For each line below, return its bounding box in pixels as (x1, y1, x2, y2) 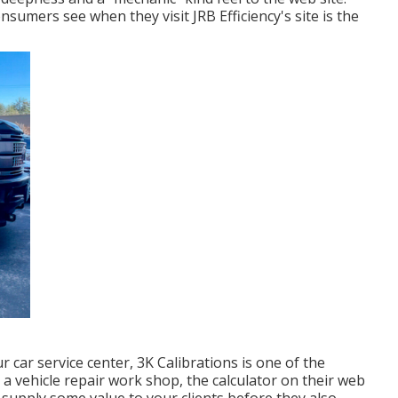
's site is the (281, 6, 359, 26)
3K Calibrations (137, 353, 238, 372)
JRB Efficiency (193, 6, 281, 26)
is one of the (238, 353, 325, 372)
